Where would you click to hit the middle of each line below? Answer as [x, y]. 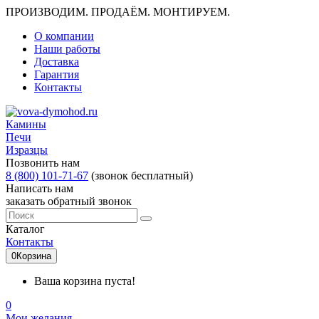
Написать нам [40, 188]
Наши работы [67, 49]
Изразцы [27, 150]
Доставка [57, 62]
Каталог [25, 229]
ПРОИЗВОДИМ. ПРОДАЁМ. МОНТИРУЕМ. [118, 12]
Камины [26, 124]
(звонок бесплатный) [142, 176]
